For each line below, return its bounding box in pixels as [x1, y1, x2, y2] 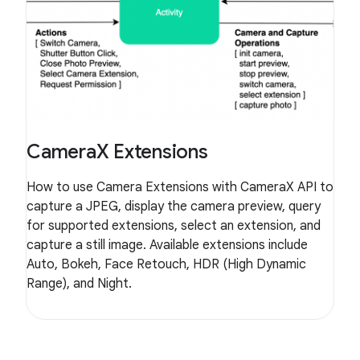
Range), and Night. [27, 275, 132, 292]
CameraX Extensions [27, 139, 208, 164]
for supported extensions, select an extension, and [27, 217, 321, 234]
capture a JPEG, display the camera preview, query [27, 198, 321, 215]
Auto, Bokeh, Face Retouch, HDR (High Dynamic [27, 256, 306, 272]
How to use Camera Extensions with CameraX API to [27, 178, 333, 195]
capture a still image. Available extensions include [27, 236, 308, 253]
